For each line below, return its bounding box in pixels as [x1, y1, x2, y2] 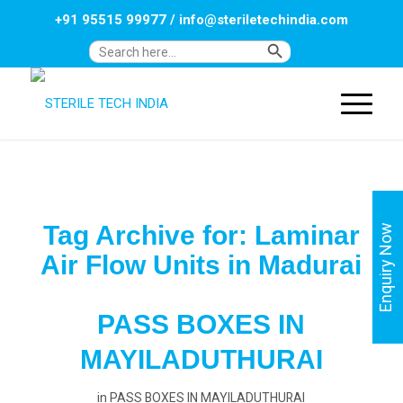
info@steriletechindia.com [178, 12, 348, 28]
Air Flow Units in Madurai [40, 250, 363, 280]
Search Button [289, 36, 324, 50]
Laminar [254, 220, 360, 250]
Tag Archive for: [42, 220, 255, 250]
